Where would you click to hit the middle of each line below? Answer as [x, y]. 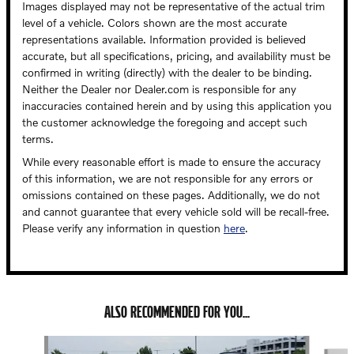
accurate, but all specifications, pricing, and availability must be [176, 56]
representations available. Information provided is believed [164, 40]
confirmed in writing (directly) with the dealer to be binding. [167, 73]
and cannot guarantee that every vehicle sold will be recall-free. [176, 212]
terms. [38, 139]
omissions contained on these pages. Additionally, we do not [171, 195]
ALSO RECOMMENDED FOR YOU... [177, 312]
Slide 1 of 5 [33, 344]
